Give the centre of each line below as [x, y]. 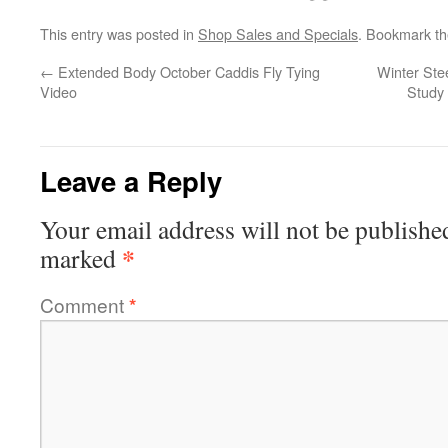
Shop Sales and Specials [278, 33]
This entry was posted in [119, 33]
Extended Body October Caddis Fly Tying [187, 71]
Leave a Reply [131, 180]
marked [81, 258]
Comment [84, 304]
